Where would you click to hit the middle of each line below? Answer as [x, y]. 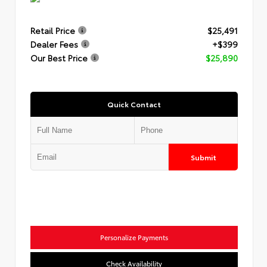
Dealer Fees [54, 44]
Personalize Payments [134, 237]
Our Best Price [59, 58]
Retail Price [53, 30]
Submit [203, 157]
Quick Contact [134, 104]
